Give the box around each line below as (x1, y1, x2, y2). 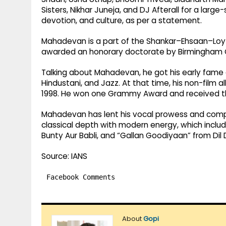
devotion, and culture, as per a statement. (41, 15, 202, 26)
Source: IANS (41, 151, 87, 162)
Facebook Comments (46, 173, 115, 182)
